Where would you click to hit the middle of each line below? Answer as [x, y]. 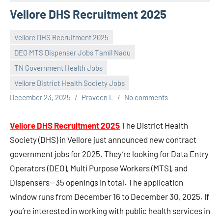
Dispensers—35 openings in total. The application [96, 182]
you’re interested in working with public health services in [110, 211]
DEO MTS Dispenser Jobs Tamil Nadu [72, 52]
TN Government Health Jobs [58, 68]
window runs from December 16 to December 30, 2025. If [110, 197]
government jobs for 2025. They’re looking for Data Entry [109, 154]
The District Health [154, 125]
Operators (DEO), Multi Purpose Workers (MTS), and [99, 168]
